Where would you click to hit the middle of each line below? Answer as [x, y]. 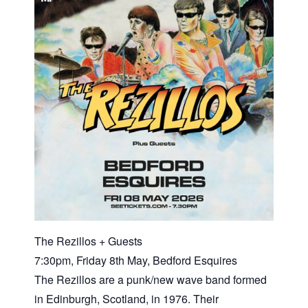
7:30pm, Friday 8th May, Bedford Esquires [136, 261]
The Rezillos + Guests [88, 241]
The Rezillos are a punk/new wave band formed [151, 280]
